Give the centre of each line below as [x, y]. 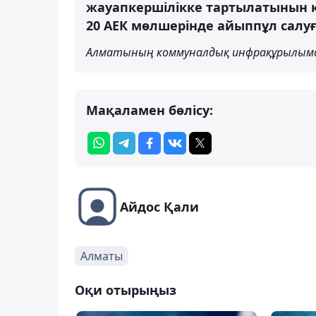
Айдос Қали [159, 206]
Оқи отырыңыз [126, 290]
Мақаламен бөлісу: [150, 110]
